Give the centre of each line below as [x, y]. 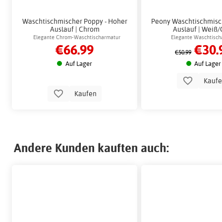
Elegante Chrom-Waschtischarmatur [77, 37]
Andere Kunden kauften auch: [91, 148]
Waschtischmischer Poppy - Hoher [75, 21]
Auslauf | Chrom [75, 29]
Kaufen [86, 94]
